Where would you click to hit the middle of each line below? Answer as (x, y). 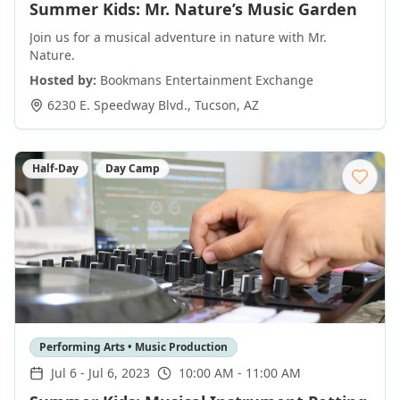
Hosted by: (63, 80)
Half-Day (55, 168)
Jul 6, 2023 (119, 373)
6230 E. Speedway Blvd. (117, 105)
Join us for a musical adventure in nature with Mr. (178, 37)
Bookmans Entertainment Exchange (207, 80)
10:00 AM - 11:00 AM (240, 373)
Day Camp (133, 168)
